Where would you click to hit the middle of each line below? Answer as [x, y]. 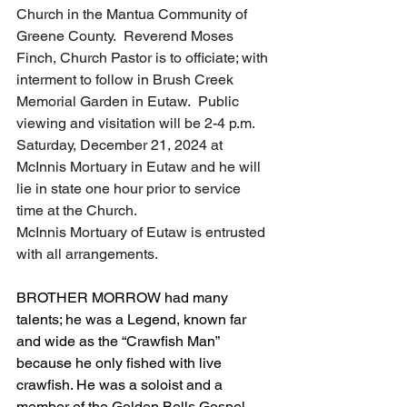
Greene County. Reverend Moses [127, 36]
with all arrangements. [93, 254]
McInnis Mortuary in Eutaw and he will [140, 167]
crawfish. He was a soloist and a [121, 385]
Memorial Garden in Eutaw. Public [129, 101]
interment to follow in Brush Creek [127, 79]
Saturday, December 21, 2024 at [121, 145]
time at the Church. [80, 210]
